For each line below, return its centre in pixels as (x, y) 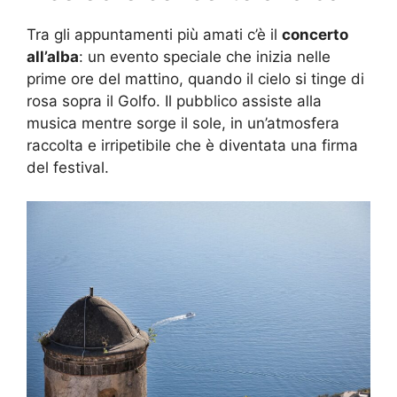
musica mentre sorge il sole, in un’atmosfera (183, 123)
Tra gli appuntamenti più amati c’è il (154, 34)
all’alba (53, 56)
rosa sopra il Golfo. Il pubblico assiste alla (174, 101)
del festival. (68, 167)
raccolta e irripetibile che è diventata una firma (192, 145)
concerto (315, 34)
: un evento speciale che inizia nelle (205, 56)
